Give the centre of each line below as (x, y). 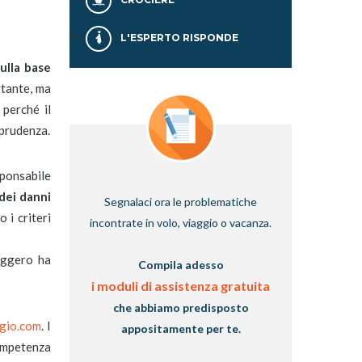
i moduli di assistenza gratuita (181, 286)
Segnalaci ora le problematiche (181, 202)
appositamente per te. (181, 328)
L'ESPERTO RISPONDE (179, 38)
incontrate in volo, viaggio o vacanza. (181, 223)
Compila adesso (181, 265)
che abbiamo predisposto (181, 307)
